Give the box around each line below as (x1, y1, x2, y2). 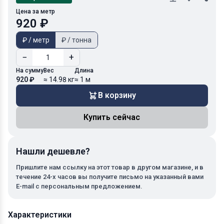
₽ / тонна (61, 35, 91, 44)
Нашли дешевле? (16, 145, 90, 156)
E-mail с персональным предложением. (16, 182, 142, 190)
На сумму (16, 66, 43, 74)
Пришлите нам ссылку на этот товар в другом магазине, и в (16, 163, 203, 171)
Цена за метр (16, 7, 55, 15)
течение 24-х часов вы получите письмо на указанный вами (16, 172, 203, 180)
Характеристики (8, 209, 71, 219)
